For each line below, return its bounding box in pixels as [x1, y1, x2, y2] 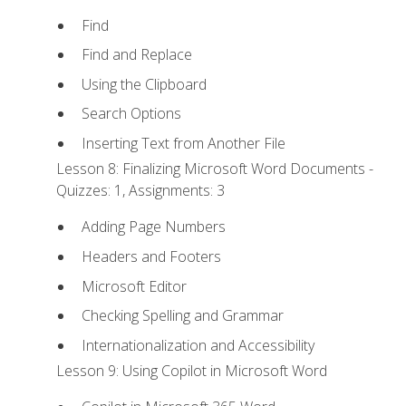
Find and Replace [81, 44, 192, 65]
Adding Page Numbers [81, 217, 226, 237]
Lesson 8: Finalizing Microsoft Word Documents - [56, 159, 374, 179]
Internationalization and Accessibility [81, 334, 314, 355]
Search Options [81, 103, 181, 124]
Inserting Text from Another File [81, 132, 285, 153]
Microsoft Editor [81, 275, 187, 296]
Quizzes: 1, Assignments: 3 [56, 180, 226, 201]
